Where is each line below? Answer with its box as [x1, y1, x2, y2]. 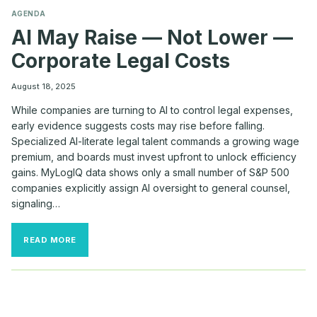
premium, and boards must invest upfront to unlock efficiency [11, 150, 296, 163]
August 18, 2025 [11, 81, 76, 91]
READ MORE [23, 234, 77, 245]
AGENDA [11, 9, 46, 18]
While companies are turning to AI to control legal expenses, [11, 103, 293, 116]
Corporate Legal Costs [11, 48, 230, 73]
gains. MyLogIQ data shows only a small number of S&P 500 [11, 166, 289, 178]
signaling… [11, 197, 60, 209]
